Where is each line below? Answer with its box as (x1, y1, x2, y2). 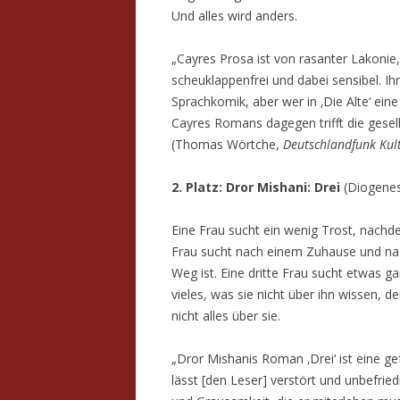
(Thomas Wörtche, (171, 136, 283, 153)
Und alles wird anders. (171, 7, 297, 24)
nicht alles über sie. (171, 307, 280, 324)
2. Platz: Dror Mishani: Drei (171, 179, 340, 196)
